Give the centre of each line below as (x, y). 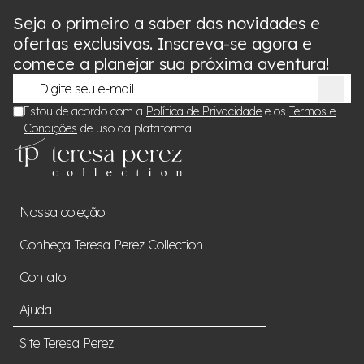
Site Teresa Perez (67, 343)
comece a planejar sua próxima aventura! (171, 64)
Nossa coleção (62, 212)
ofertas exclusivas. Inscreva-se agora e (162, 43)
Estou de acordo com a (85, 111)
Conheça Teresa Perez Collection (111, 245)
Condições (50, 128)
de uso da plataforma (134, 128)
